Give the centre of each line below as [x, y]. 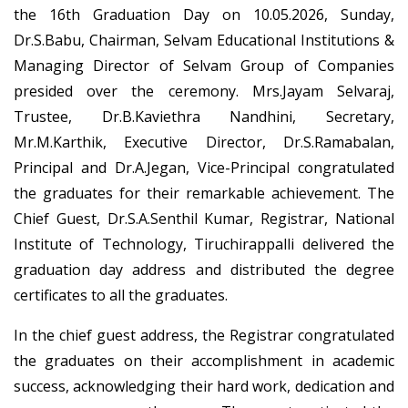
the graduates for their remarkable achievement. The [204, 193]
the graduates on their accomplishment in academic [204, 360]
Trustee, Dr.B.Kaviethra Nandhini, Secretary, [204, 116]
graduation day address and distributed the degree [204, 269]
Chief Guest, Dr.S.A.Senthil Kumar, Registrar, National [204, 218]
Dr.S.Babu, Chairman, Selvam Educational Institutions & [204, 40]
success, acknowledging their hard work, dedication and [204, 386]
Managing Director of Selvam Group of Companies [204, 65]
